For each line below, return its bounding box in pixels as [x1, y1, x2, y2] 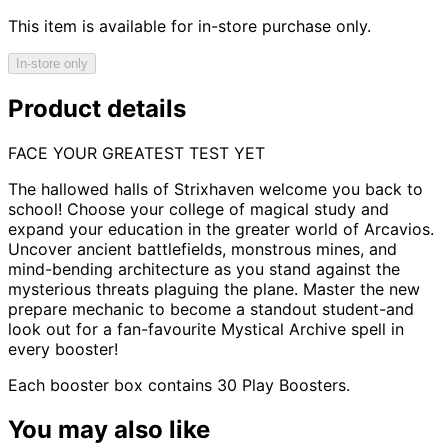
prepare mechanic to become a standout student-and [8, 298, 414, 319]
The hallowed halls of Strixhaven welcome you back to [8, 178, 423, 199]
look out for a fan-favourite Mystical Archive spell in [8, 318, 404, 339]
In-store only [16, 55, 88, 71]
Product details [8, 93, 186, 123]
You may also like [8, 414, 210, 444]
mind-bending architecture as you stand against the [8, 258, 400, 279]
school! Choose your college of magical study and [8, 198, 389, 219]
